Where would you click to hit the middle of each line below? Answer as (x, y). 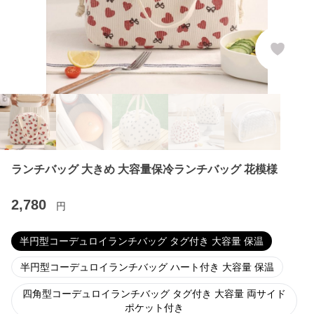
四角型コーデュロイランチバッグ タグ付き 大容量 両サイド (154, 294)
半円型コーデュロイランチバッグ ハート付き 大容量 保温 (147, 267)
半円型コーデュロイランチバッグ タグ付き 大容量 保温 (142, 241)
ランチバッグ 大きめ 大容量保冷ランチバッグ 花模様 (144, 169)
